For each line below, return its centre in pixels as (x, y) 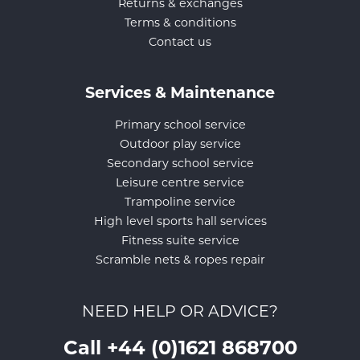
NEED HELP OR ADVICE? (180, 311)
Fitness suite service (180, 240)
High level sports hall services (180, 221)
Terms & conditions (180, 22)
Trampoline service (180, 201)
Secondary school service (180, 163)
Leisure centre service (180, 182)
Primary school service (180, 124)
